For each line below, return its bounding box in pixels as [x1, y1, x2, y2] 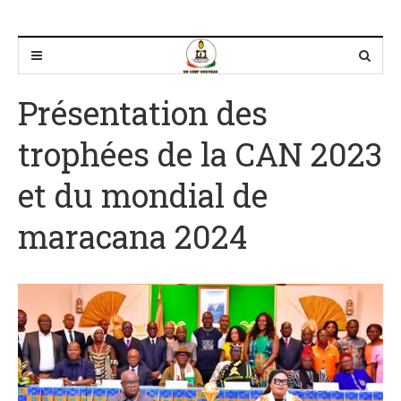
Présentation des [18, 91, 268, 134]
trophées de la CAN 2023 [18, 132, 382, 175]
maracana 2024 [18, 215, 247, 258]
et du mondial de [18, 174, 268, 217]
